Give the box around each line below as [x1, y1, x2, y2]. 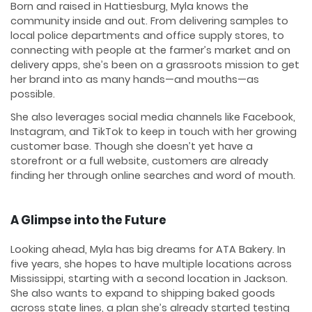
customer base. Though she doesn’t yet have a [10, 139, 253, 153]
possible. [10, 87, 55, 102]
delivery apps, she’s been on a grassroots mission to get [10, 58, 299, 72]
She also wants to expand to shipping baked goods [10, 286, 275, 301]
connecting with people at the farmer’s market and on [10, 43, 290, 58]
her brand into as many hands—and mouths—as [10, 72, 259, 87]
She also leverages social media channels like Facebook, [10, 109, 295, 124]
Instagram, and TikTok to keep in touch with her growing [10, 124, 297, 139]
